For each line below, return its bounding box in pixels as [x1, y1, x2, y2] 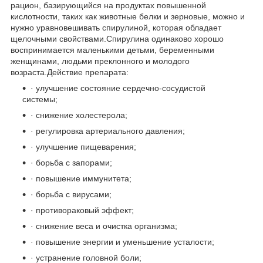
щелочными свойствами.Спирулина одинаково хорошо [11, 33, 224, 43]
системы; [22, 94, 58, 104]
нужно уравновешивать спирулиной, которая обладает [11, 22, 221, 32]
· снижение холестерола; [31, 110, 127, 120]
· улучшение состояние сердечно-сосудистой [31, 83, 205, 93]
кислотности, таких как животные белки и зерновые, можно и [11, 11, 245, 21]
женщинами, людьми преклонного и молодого [11, 56, 190, 66]
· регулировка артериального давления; [31, 126, 185, 136]
